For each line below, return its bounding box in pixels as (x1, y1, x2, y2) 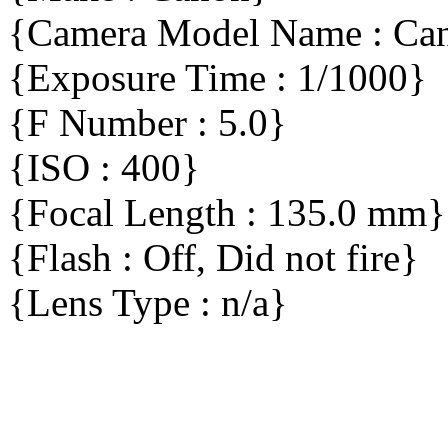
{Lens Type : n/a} (8, 281, 288, 325)
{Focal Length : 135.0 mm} (8, 191, 446, 235)
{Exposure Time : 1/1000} (8, 56, 427, 100)
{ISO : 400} (8, 146, 200, 190)
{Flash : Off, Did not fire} (8, 236, 419, 280)
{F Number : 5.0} (8, 101, 287, 145)
